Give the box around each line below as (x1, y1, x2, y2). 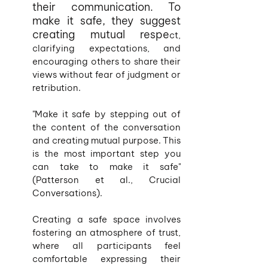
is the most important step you (32, 148, 181, 159)
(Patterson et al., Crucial (32, 174, 181, 185)
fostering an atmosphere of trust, (32, 227, 181, 238)
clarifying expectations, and (32, 42, 181, 54)
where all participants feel (32, 240, 181, 251)
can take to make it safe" (32, 161, 181, 172)
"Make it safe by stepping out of (32, 108, 181, 120)
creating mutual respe (32, 28, 169, 41)
